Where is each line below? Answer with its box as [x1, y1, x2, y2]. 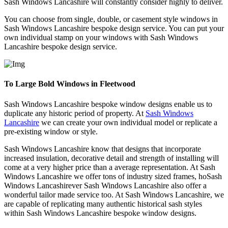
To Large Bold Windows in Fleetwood [4, 79, 135, 89]
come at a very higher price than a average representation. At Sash [4, 162, 215, 172]
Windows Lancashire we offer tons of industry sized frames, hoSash [4, 172, 222, 181]
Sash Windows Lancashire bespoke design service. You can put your [4, 24, 224, 33]
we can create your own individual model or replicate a [39, 118, 217, 127]
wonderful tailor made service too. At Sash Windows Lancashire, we [4, 190, 224, 199]
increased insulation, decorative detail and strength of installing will [4, 153, 219, 162]
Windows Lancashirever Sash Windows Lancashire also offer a [4, 181, 207, 190]
